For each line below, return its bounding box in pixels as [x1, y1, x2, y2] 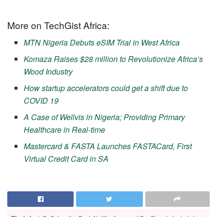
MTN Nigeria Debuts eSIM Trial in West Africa [24, 37, 180, 48]
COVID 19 [24, 95, 59, 107]
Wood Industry [24, 66, 73, 77]
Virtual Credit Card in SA [24, 153, 109, 165]
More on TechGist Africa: [7, 18, 109, 31]
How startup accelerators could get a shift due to [24, 82, 188, 94]
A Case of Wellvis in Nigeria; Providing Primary [24, 111, 186, 123]
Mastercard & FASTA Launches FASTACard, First [24, 140, 192, 152]
